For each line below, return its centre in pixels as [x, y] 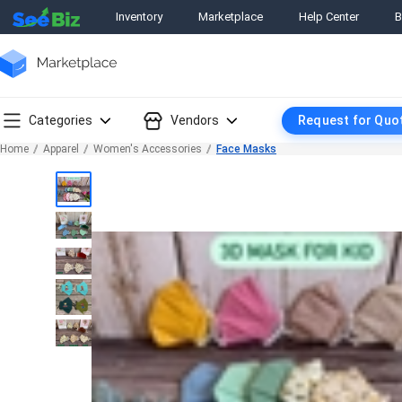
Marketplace [231, 17]
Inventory [139, 17]
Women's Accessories [148, 149]
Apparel [61, 149]
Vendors [195, 120]
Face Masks [246, 149]
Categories [61, 120]
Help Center [329, 17]
